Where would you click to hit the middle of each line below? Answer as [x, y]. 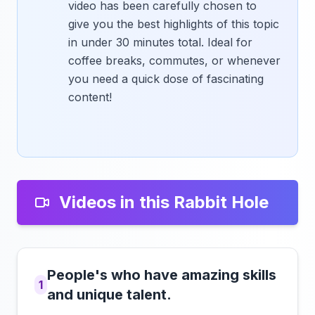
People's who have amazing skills [162, 275]
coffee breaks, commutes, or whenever [174, 60]
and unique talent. [110, 295]
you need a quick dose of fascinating [166, 79]
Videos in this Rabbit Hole [164, 202]
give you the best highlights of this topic [174, 24]
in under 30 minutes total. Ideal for [160, 42]
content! [90, 97]
